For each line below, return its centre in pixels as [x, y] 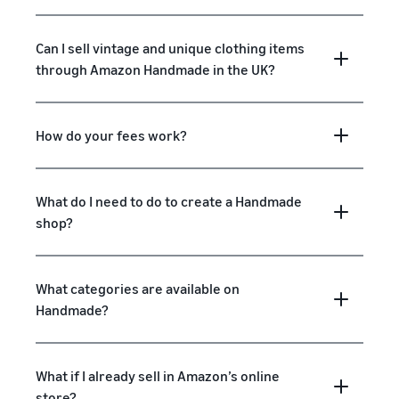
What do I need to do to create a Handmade [169, 202]
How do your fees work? [111, 136]
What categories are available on [138, 289]
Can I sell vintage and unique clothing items [170, 49]
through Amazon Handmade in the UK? [155, 70]
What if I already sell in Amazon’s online [158, 376]
